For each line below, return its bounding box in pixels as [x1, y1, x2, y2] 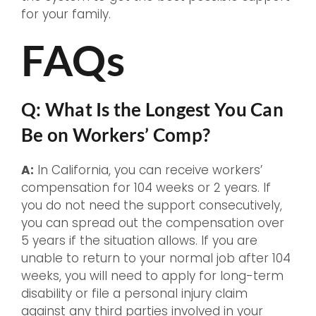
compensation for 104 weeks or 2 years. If [21, 179, 271, 197]
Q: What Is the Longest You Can [21, 98, 284, 121]
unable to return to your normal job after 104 [21, 250, 291, 267]
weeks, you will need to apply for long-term [21, 267, 284, 285]
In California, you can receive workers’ [34, 162, 262, 179]
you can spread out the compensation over [21, 214, 284, 232]
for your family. [21, 6, 111, 23]
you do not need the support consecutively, [21, 197, 282, 214]
